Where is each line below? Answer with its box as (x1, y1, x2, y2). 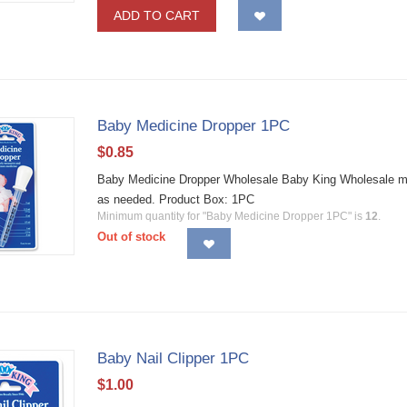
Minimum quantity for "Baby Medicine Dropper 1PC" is (97, 210, 366, 223)
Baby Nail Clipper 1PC (97, 350, 250, 367)
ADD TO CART (114, 8, 201, 23)
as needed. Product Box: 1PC (97, 193, 255, 206)
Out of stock (97, 230, 166, 243)
